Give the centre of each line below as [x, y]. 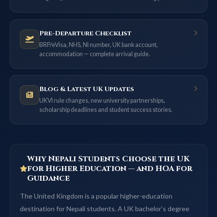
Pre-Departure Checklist [85, 33]
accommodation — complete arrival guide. [95, 54]
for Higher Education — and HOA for [110, 169]
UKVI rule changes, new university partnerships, [102, 101]
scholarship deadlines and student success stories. [106, 110]
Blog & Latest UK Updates [87, 89]
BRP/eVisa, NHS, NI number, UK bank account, [99, 45]
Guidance [48, 178]
